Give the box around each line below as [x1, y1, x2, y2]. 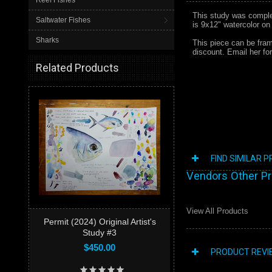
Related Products [36, 61, 119, 74]
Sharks [36, 36, 59, 44]
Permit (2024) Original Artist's [43, 217, 155, 226]
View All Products [186, 206, 248, 216]
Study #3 [82, 228, 117, 237]
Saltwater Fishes [36, 16, 90, 24]
